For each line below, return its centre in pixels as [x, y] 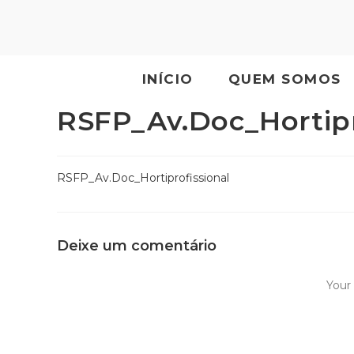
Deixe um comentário [137, 246]
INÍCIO [168, 79]
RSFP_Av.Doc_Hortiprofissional [143, 178]
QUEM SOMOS [284, 79]
